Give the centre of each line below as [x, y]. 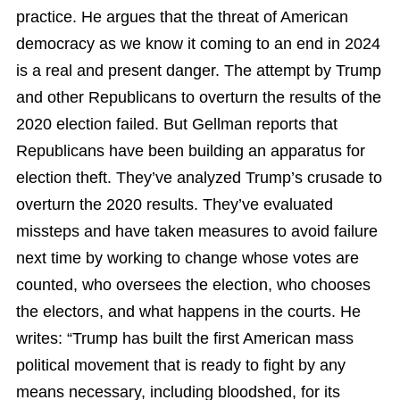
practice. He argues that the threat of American [182, 17]
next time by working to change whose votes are [187, 258]
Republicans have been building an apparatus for [191, 150]
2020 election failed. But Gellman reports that [177, 124]
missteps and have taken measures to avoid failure [197, 231]
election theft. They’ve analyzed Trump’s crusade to [199, 177]
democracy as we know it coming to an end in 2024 [198, 43]
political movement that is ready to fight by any [181, 365]
